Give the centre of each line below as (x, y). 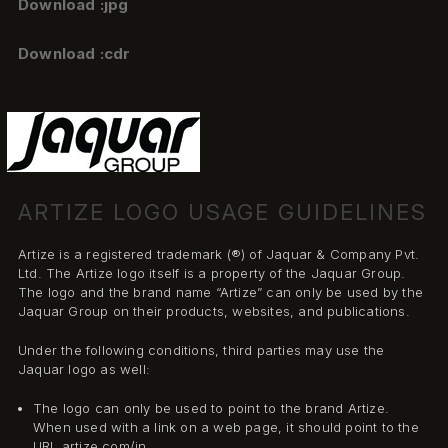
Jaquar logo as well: (83, 369)
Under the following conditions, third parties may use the (201, 350)
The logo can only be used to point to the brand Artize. (210, 408)
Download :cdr (74, 53)
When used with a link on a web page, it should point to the (225, 427)
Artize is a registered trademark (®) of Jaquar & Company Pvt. (218, 254)
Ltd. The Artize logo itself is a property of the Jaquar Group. (211, 273)
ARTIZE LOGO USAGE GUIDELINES (222, 212)
